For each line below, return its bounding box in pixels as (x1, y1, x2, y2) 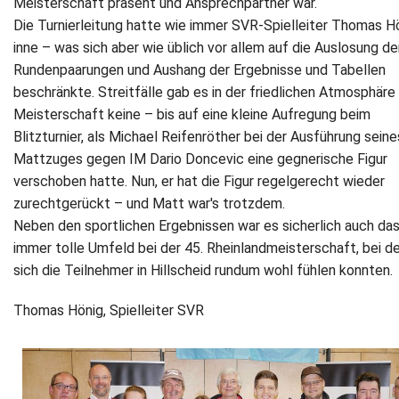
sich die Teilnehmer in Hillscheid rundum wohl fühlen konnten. (13, 261, 393, 279)
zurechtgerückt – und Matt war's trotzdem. (13, 194, 285, 212)
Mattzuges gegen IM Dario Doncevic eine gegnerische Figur (13, 150, 387, 167)
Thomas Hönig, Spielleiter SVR (13, 301, 204, 319)
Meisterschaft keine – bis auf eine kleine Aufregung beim (13, 105, 370, 123)
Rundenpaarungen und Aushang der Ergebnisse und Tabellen (13, 61, 386, 78)
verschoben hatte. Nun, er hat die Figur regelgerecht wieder (13, 172, 385, 190)
